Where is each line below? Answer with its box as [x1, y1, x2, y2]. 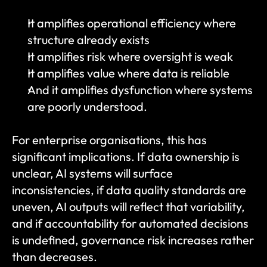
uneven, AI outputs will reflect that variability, [12, 199, 245, 214]
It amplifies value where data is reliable [27, 66, 229, 80]
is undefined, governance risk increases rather [12, 232, 254, 247]
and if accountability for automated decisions [12, 216, 249, 231]
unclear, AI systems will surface [12, 166, 173, 181]
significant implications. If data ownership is [12, 149, 240, 164]
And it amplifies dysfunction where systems [27, 82, 253, 97]
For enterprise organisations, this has [12, 132, 207, 147]
